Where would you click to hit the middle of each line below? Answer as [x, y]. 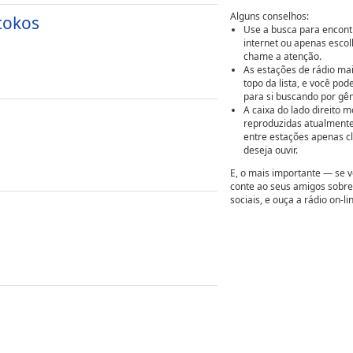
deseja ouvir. [270, 150]
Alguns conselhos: [269, 16]
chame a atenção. [282, 56]
